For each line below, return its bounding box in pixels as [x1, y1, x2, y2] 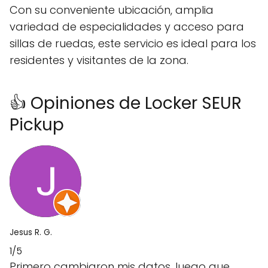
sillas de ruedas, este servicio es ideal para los [10, 36, 256, 51]
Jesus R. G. [10, 227, 52, 238]
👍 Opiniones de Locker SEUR [10, 92, 242, 115]
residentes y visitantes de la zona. [10, 53, 188, 68]
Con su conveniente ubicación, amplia [10, 2, 214, 17]
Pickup [10, 113, 64, 136]
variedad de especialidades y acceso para [10, 19, 244, 34]
